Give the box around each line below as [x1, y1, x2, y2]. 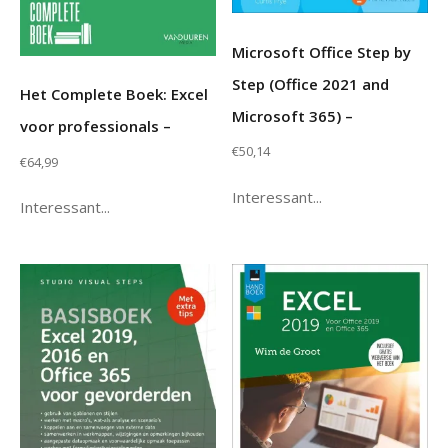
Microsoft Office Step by [232, 41, 412, 62]
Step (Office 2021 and [232, 73, 390, 94]
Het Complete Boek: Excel [20, 84, 208, 105]
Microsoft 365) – [232, 105, 354, 126]
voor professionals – [20, 116, 171, 137]
